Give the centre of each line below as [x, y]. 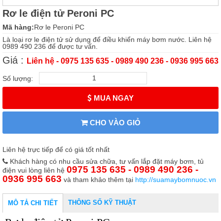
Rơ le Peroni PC [59, 27]
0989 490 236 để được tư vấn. [50, 46]
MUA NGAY [113, 98]
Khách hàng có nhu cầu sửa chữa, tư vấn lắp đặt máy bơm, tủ [106, 161]
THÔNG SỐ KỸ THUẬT [102, 202]
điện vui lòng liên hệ [35, 170]
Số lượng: [21, 78]
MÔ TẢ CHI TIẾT [33, 203]
